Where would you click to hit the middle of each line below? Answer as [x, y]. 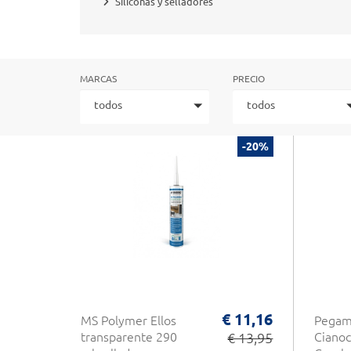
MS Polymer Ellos [128, 320]
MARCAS [98, 79]
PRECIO [249, 79]
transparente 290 [129, 337]
